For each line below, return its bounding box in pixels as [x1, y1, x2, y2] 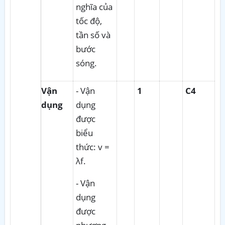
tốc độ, [76, 15, 102, 27]
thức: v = [76, 141, 109, 153]
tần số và [76, 29, 110, 41]
